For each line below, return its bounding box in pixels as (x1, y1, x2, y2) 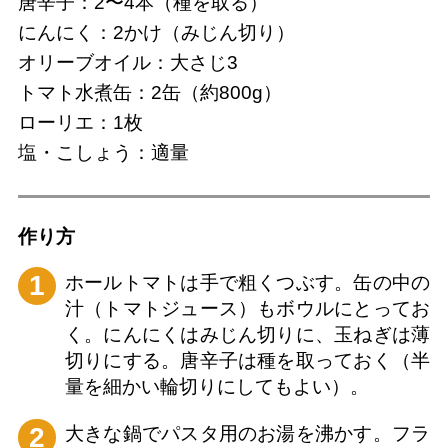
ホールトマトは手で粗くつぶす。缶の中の (64, 271, 431, 293)
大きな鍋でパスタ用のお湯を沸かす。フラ (64, 423, 431, 445)
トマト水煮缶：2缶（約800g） (17, 82, 282, 104)
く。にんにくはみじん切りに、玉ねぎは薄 (64, 323, 431, 345)
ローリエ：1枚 (17, 112, 143, 134)
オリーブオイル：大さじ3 (17, 52, 238, 74)
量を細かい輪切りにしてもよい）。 (64, 375, 369, 397)
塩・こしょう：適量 (17, 142, 189, 164)
